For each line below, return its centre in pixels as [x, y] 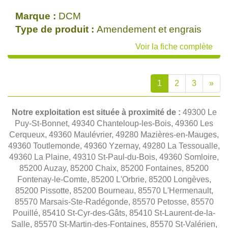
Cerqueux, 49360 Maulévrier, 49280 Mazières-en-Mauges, [114, 135]
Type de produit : [56, 29]
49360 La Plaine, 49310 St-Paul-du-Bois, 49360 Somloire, [114, 157]
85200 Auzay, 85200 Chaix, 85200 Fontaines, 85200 [114, 168]
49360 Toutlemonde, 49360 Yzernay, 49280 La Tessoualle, [114, 146]
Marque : [37, 16]
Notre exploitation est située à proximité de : [97, 112]
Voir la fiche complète [174, 47]
